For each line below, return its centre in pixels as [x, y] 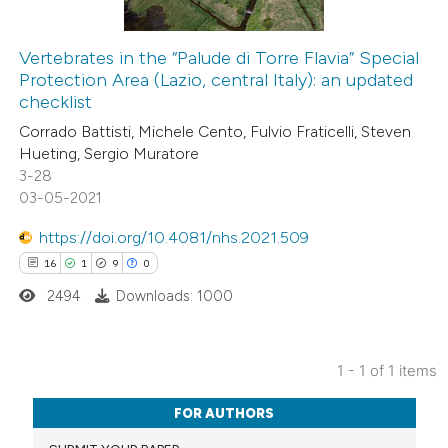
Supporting [72, 425]
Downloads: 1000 [175, 295]
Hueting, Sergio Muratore [109, 153]
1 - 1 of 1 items [386, 370]
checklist [56, 102]
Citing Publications [96, 396]
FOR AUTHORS [224, 413]
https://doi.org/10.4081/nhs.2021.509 [174, 238]
